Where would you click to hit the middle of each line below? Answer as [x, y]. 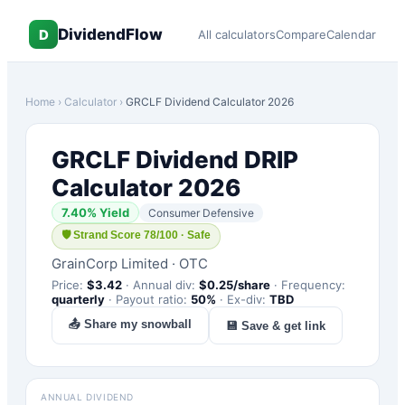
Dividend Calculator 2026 [228, 102]
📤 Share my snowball [130, 324]
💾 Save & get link [276, 325]
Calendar [351, 34]
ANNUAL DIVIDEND [87, 397]
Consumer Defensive [201, 212]
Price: [69, 285]
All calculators [237, 34]
